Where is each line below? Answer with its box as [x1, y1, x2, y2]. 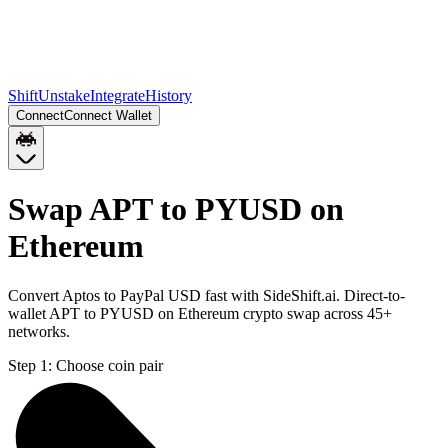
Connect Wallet [64, 108, 152, 123]
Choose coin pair [56, 356, 163, 374]
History [145, 87, 192, 104]
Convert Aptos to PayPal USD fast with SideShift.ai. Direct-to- [8, 286, 405, 304]
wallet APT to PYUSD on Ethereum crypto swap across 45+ [8, 304, 392, 322]
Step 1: [8, 356, 52, 374]
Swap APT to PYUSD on [8, 191, 344, 228]
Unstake [38, 87, 90, 104]
